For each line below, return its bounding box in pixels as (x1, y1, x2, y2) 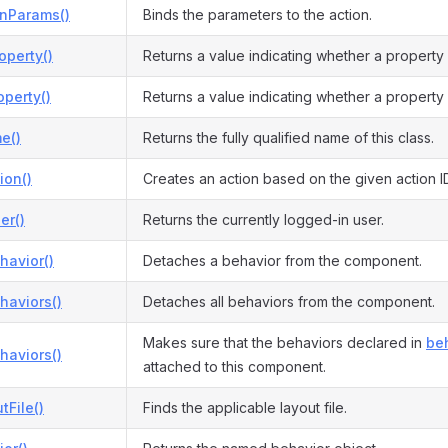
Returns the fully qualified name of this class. (143, 129, 434, 146)
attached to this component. (143, 358, 326, 375)
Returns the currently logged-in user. (143, 211, 384, 228)
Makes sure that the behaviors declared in (143, 334, 426, 351)
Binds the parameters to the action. (143, 6, 372, 23)
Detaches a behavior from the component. (143, 252, 422, 269)
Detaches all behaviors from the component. (143, 293, 435, 310)
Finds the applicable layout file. (143, 399, 347, 416)
